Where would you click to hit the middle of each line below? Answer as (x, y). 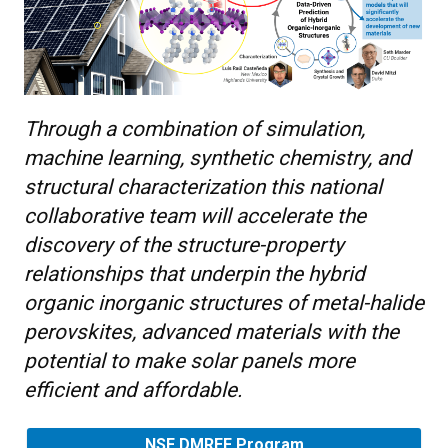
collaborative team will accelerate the (195, 215)
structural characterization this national (203, 186)
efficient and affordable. (133, 389)
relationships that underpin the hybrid (194, 273)
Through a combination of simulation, (194, 128)
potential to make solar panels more (189, 360)
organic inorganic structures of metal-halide (224, 302)
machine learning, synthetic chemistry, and (217, 157)
